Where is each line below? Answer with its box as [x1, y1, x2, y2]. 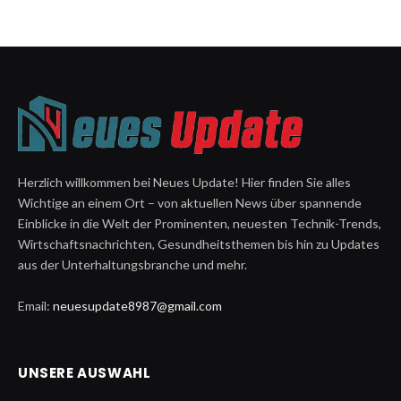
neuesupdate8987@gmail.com [53, 298, 222, 314]
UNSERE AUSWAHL [18, 363, 151, 383]
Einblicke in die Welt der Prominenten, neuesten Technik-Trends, [18, 216, 381, 232]
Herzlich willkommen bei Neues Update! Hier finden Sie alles [18, 175, 351, 191]
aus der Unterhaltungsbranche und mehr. [18, 257, 247, 273]
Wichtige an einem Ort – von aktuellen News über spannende [18, 195, 362, 211]
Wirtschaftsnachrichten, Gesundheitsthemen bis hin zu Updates [18, 236, 380, 252]
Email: [18, 298, 53, 314]
